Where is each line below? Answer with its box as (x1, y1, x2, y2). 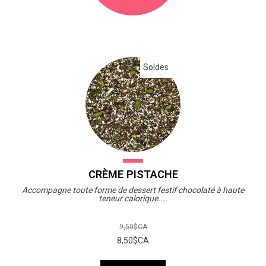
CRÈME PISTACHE (88, 167, 178, 180)
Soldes (143, 62, 169, 72)
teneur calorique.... (99, 193, 167, 203)
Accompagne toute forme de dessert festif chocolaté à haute (22, 185, 244, 195)
